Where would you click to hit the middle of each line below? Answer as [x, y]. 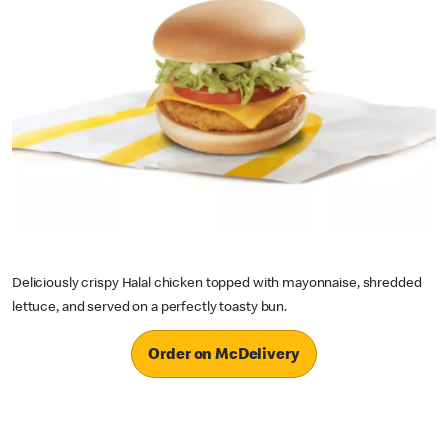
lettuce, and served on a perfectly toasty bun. [150, 308]
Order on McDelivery [224, 355]
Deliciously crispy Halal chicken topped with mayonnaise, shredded [217, 284]
